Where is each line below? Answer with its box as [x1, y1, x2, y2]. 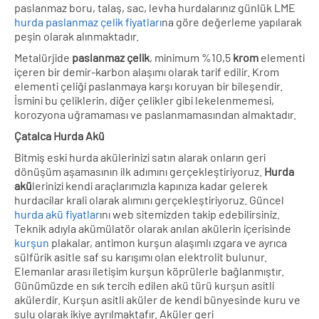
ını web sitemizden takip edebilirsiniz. [100, 206, 280, 221]
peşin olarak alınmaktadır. [14, 28, 139, 43]
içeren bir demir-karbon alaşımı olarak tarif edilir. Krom [14, 64, 279, 78]
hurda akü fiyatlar [14, 206, 100, 221]
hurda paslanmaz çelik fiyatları [14, 14, 162, 28]
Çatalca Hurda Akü [14, 128, 105, 142]
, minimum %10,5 [150, 50, 233, 64]
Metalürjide [14, 50, 72, 64]
